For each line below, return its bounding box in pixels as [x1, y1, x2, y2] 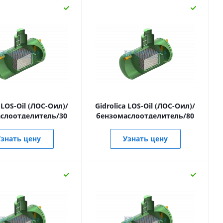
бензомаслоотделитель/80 [96, 111, 194, 120]
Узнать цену [122, 134, 168, 143]
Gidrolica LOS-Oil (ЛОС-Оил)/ [95, 101, 195, 111]
